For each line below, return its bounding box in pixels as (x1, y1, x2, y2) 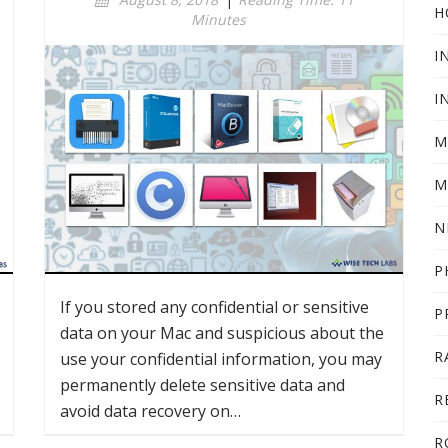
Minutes (190, 10, 246, 29)
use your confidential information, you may (60, 348, 382, 370)
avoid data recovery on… (60, 400, 241, 422)
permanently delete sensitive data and (60, 374, 345, 396)
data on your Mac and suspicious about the (60, 322, 384, 344)
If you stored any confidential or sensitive (60, 296, 369, 318)
